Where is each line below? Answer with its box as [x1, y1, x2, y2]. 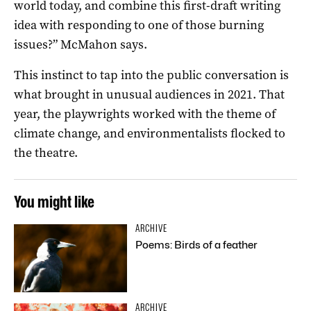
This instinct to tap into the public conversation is [14, 66, 289, 83]
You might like [14, 191, 94, 212]
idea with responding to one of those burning [14, 16, 264, 33]
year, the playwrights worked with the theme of [14, 105, 276, 122]
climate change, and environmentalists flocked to [14, 124, 285, 142]
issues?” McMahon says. [14, 35, 147, 53]
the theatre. [14, 144, 78, 161]
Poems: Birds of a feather [135, 238, 258, 251]
